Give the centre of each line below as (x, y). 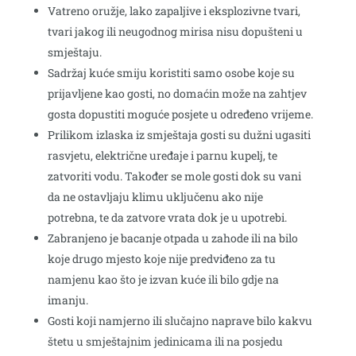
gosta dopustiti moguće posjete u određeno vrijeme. (180, 114)
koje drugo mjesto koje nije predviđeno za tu (161, 259)
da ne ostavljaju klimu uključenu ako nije (155, 197)
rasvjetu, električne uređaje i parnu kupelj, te (162, 156)
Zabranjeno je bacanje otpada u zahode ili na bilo (172, 238)
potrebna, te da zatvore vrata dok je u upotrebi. (167, 218)
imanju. (68, 300)
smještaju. (74, 52)
